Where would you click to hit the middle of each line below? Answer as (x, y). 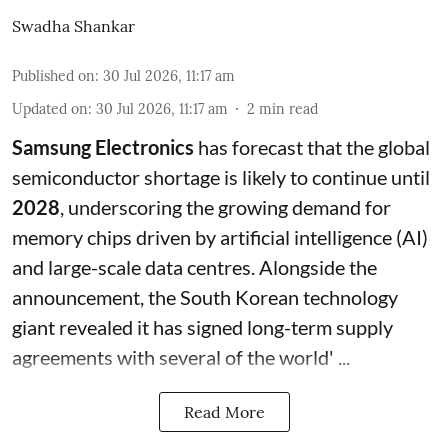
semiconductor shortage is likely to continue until (221, 176)
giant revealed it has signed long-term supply (202, 326)
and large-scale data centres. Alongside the (194, 266)
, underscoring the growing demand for (225, 206)
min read (288, 108)
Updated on (50, 108)
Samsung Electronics (103, 146)
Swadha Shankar (73, 25)
